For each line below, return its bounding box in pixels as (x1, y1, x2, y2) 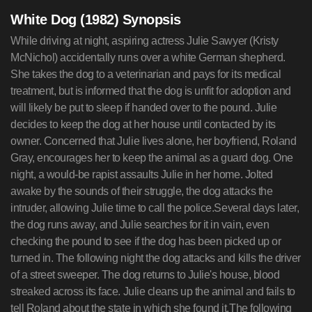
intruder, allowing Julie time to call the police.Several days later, (10, 202, 299, 214)
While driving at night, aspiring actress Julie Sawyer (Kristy (10, 35, 279, 47)
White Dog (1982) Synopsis (10, 12, 181, 27)
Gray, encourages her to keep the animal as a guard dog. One (10, 152, 293, 164)
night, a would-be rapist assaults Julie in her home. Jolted (10, 169, 273, 180)
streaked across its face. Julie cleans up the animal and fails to (10, 286, 295, 297)
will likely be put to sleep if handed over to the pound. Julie (10, 102, 277, 114)
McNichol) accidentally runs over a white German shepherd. (10, 52, 286, 63)
